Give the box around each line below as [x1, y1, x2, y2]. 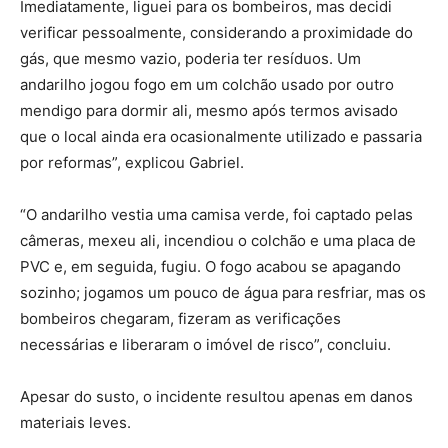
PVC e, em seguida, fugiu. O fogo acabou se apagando [20, 256, 401, 276]
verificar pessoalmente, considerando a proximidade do [20, 22, 413, 42]
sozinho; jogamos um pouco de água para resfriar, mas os [20, 282, 426, 302]
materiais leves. [20, 412, 131, 432]
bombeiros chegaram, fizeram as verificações [20, 308, 341, 328]
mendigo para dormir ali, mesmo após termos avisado [20, 100, 398, 120]
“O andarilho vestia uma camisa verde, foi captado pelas [20, 204, 413, 224]
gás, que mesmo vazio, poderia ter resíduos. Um [20, 48, 361, 68]
